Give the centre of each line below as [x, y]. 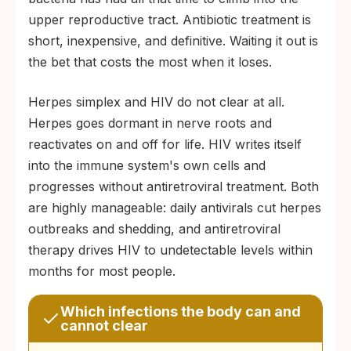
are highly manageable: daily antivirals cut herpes [175, 208]
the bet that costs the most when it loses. [150, 62]
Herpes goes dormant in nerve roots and [150, 123]
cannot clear [104, 326]
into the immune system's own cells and [147, 165]
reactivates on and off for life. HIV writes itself [165, 144]
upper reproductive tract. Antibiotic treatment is [170, 20]
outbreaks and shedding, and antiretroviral [154, 229]
